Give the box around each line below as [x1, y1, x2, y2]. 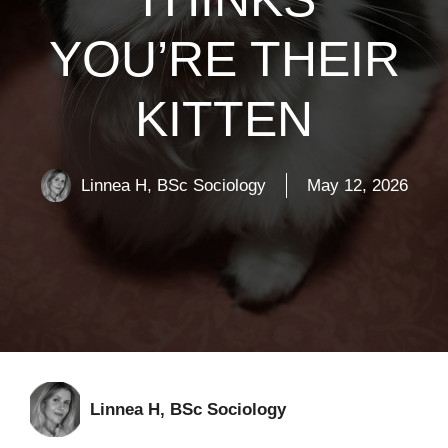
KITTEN [135, 91, 313, 148]
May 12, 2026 [306, 176, 408, 196]
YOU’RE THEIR [48, 31, 400, 88]
